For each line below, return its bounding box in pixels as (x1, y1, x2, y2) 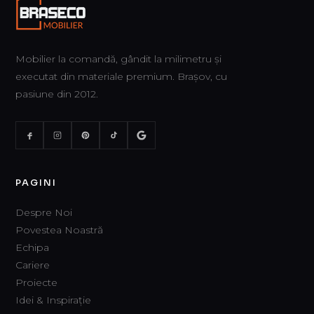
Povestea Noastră (15, 224, 103, 236)
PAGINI (15, 177, 57, 189)
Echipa (15, 241, 49, 254)
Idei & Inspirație (15, 294, 91, 306)
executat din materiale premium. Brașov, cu (15, 70, 227, 83)
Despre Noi (15, 206, 72, 219)
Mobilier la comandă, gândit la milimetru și (15, 53, 221, 65)
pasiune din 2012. (15, 88, 98, 100)
